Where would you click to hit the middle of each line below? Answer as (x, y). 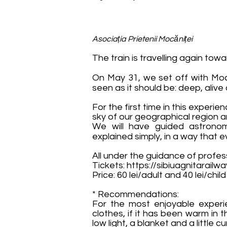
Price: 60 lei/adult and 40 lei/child (159, 175)
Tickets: (109, 165)
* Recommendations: (136, 194)
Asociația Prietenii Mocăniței (142, 39)
